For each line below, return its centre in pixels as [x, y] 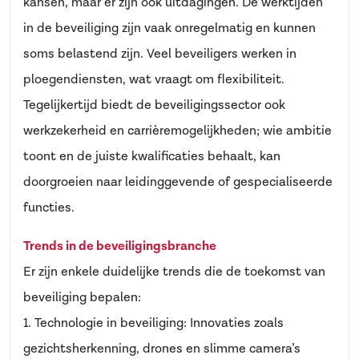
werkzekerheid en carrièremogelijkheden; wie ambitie [177, 131]
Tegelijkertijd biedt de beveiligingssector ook [154, 105]
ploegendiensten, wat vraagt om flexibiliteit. [154, 80]
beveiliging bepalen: [82, 298]
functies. [49, 208]
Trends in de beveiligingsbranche [120, 246]
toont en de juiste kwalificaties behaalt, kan [152, 157]
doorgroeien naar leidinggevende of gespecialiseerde [178, 182]
